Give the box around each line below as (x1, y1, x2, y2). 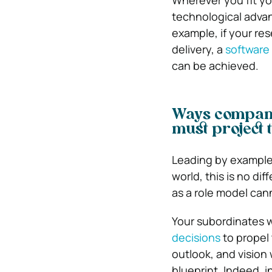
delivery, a (171, 42, 225, 56)
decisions (171, 230, 220, 245)
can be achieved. (171, 58, 259, 73)
